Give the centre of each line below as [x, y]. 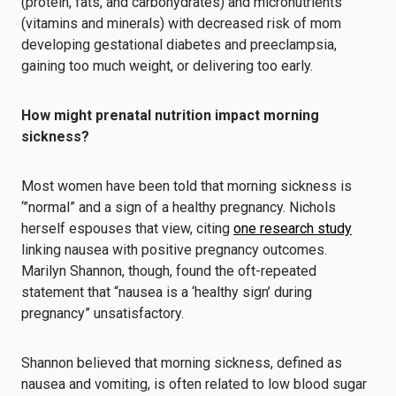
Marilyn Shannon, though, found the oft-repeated [169, 271]
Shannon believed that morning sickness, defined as [182, 363]
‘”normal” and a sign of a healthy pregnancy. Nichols [179, 207]
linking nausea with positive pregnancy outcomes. [174, 250]
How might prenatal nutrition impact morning [170, 115]
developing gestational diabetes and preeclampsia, [179, 45]
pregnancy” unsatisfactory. [103, 313]
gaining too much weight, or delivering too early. [167, 66]
